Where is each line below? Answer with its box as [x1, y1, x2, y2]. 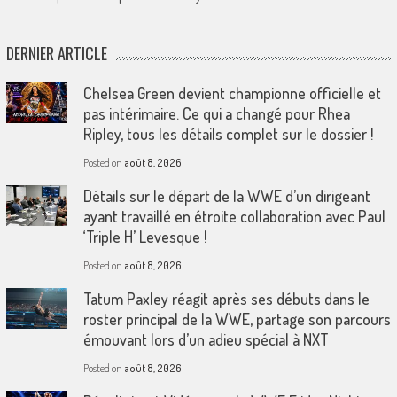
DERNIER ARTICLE [5, 42, 107, 65]
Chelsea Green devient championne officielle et [82, 83, 381, 103]
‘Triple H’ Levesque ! [82, 227, 206, 246]
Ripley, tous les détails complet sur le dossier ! [82, 124, 373, 144]
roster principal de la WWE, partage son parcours [82, 309, 391, 329]
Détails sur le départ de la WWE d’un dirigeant [82, 186, 370, 206]
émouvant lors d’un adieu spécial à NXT [82, 330, 329, 349]
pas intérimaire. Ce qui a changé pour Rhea [82, 104, 350, 123]
